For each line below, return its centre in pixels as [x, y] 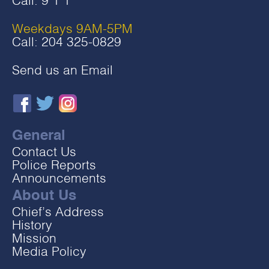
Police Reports [54, 166]
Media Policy [49, 252]
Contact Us [44, 153]
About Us [44, 196]
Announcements [59, 179]
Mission [34, 239]
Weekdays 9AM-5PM [72, 30]
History [32, 226]
